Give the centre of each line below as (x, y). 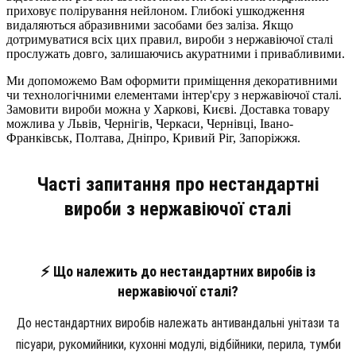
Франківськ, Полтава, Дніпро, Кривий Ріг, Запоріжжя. (153, 137)
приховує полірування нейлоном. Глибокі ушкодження (155, 10)
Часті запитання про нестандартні (178, 184)
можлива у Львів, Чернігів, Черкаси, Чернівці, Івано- (150, 123)
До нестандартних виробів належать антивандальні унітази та (178, 323)
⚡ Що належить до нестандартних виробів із (178, 271)
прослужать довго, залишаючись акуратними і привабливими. (176, 53)
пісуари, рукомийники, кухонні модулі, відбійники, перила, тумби (178, 344)
